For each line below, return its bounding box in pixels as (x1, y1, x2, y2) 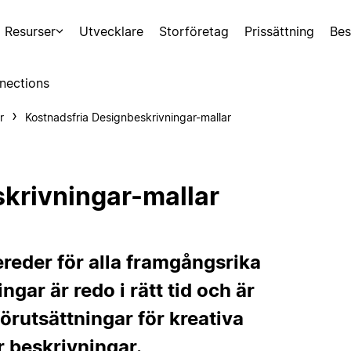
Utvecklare (79, 24, 143, 39)
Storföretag (159, 24, 229, 39)
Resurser (4, 24, 56, 39)
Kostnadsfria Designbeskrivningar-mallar (24, 110, 231, 124)
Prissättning (244, 24, 314, 39)
